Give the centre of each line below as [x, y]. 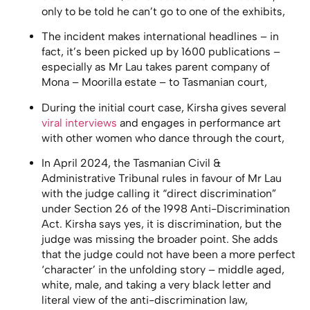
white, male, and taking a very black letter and [156, 285]
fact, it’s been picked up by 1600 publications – [161, 52]
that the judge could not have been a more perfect [168, 255]
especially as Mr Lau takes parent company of [156, 67]
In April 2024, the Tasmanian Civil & [131, 163]
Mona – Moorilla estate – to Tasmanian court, [154, 82]
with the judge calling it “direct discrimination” [159, 194]
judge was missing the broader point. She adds [160, 239]
